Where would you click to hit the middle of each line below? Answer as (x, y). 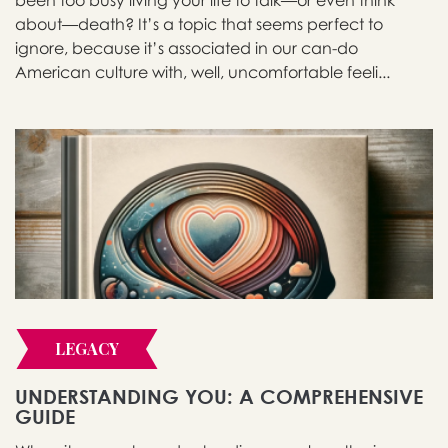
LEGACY (87, 349)
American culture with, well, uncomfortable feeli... (202, 72)
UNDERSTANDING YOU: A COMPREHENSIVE (219, 397)
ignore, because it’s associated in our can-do (186, 48)
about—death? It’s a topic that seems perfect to (199, 24)
